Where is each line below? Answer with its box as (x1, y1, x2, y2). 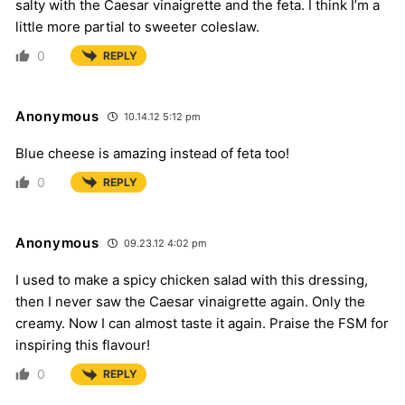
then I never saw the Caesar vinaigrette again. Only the (15, 293, 365, 311)
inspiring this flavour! (15, 336, 150, 354)
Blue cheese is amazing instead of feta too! (15, 145, 289, 163)
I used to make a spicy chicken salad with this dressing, (15, 271, 368, 289)
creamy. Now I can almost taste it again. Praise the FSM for (15, 315, 389, 333)
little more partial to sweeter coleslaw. (15, 17, 259, 35)
